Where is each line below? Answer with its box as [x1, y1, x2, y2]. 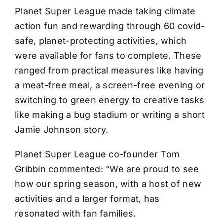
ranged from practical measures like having [15, 65, 204, 76]
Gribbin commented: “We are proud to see [15, 164, 199, 175]
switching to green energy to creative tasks [15, 95, 205, 106]
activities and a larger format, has [15, 193, 160, 204]
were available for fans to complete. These [15, 50, 202, 61]
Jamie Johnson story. [15, 124, 109, 135]
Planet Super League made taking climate [15, 6, 196, 17]
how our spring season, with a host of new [15, 179, 202, 189]
